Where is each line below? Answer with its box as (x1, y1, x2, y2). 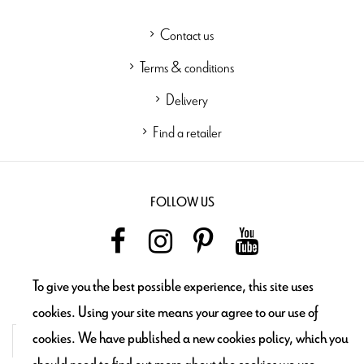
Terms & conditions (140, 54, 234, 79)
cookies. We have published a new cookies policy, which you (32, 327, 348, 349)
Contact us (160, 21, 214, 46)
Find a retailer (152, 119, 222, 144)
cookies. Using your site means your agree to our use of (32, 301, 318, 323)
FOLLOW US (149, 193, 214, 211)
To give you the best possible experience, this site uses (32, 275, 314, 297)
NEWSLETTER (149, 289, 215, 308)
